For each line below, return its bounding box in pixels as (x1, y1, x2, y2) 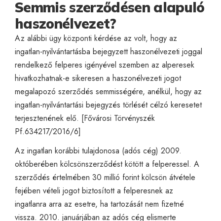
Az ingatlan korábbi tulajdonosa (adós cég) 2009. (15, 145, 182, 156)
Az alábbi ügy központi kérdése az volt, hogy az (15, 32, 177, 44)
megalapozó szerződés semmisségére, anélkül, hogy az (15, 85, 202, 97)
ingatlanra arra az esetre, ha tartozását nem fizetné (15, 198, 184, 210)
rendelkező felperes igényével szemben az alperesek (15, 59, 194, 71)
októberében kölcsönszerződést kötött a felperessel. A (15, 158, 199, 170)
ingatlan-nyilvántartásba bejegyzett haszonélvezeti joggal (15, 45, 202, 57)
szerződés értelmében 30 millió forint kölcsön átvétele (15, 171, 195, 183)
